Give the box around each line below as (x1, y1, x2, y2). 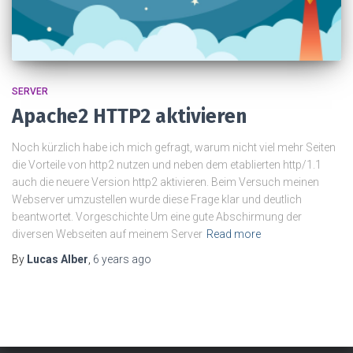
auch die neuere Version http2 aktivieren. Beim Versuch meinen (12, 175, 319, 188)
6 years (93, 252, 129, 266)
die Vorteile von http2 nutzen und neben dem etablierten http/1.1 (12, 158, 321, 171)
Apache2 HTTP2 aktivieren (12, 104, 247, 128)
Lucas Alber (27, 252, 88, 266)
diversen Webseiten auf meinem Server (12, 227, 203, 240)
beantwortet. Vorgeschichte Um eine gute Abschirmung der (12, 210, 302, 223)
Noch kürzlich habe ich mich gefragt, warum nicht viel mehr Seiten (12, 140, 336, 154)
